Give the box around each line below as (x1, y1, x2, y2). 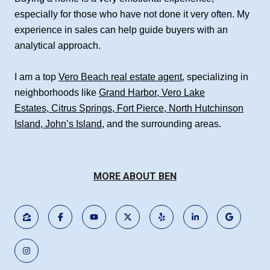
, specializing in (182, 72, 248, 83)
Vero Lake (162, 87, 205, 98)
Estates (14, 103, 46, 114)
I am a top (14, 72, 58, 83)
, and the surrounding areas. (102, 119, 221, 130)
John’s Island (45, 119, 102, 130)
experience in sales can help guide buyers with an (14, 24, 228, 35)
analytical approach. (14, 40, 101, 51)
